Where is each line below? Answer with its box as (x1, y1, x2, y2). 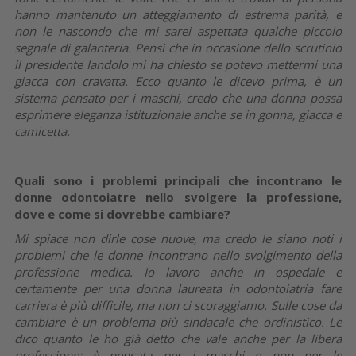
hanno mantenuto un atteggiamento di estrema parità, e (14, 6, 342, 22)
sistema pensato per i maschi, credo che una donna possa (14, 89, 342, 106)
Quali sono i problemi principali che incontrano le (14, 172, 342, 188)
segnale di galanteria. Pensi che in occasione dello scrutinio (14, 39, 342, 56)
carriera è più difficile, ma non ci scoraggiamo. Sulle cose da (14, 296, 342, 313)
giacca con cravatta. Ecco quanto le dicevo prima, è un (14, 72, 342, 89)
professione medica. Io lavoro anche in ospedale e (14, 263, 342, 280)
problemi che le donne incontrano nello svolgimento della (14, 246, 342, 263)
